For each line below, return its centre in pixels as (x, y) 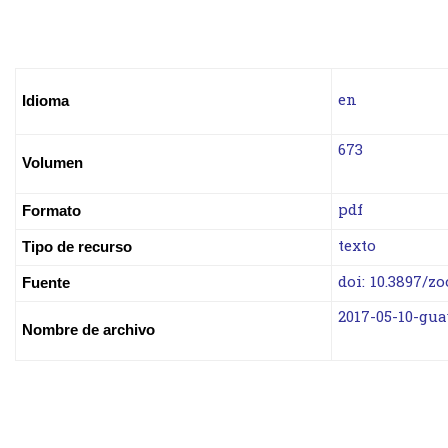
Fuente (46, 282)
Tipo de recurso (77, 246)
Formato (51, 210)
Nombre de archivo (88, 329)
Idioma (173, 100)
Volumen (52, 162)
